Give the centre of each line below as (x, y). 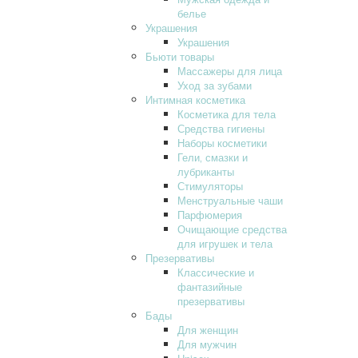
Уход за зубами (215, 85)
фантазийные (210, 286)
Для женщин (208, 329)
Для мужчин (207, 344)
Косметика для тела (227, 113)
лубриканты (206, 171)
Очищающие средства (232, 229)
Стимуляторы (210, 185)
